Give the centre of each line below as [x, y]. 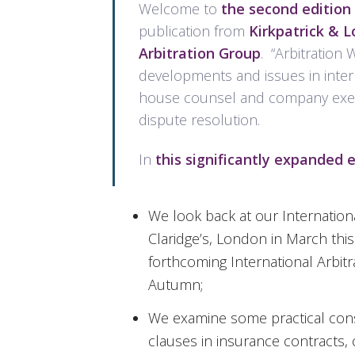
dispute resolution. [199, 119]
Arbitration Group [200, 53]
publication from [194, 31]
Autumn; [176, 284]
